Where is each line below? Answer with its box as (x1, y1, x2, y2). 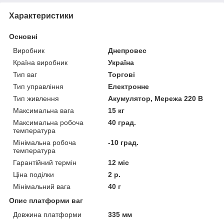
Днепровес (108, 46, 147, 54)
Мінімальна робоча (13, 138, 76, 146)
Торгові (108, 70, 135, 78)
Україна (108, 58, 134, 66)
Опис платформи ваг (9, 196, 83, 204)
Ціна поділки (13, 170, 54, 178)
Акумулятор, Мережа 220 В (108, 94, 203, 102)
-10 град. (108, 138, 139, 146)
